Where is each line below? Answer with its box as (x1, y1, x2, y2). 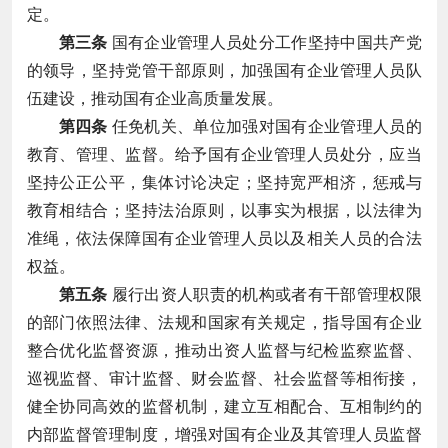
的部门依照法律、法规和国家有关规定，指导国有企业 (26, 313, 422, 331)
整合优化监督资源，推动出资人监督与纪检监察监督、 (26, 341, 422, 359)
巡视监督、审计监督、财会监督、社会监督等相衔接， (26, 369, 422, 387)
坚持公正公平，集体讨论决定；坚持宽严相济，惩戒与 (26, 173, 422, 191)
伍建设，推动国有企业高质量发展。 (26, 89, 283, 107)
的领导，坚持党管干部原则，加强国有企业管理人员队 (26, 61, 422, 79)
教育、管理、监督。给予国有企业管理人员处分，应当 (26, 145, 422, 163)
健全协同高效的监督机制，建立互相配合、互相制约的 (26, 397, 422, 415)
